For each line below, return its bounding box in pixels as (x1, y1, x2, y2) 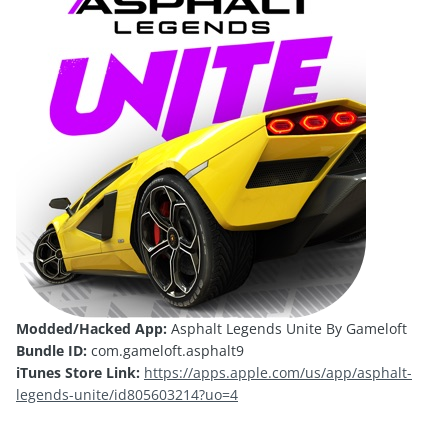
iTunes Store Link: (16, 362, 140, 382)
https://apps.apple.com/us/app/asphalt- (144, 362, 412, 382)
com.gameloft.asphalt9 (87, 340, 244, 360)
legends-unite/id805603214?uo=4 (16, 384, 238, 404)
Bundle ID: (16, 340, 87, 360)
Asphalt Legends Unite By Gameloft (167, 318, 407, 338)
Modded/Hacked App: (16, 318, 167, 338)
